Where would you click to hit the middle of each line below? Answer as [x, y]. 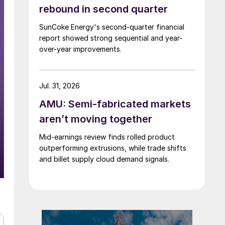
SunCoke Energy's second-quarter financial [112, 27]
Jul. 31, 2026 [60, 85]
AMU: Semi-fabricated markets [115, 104]
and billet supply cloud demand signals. [104, 159]
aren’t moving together [96, 119]
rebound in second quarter [103, 9]
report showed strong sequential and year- [111, 38]
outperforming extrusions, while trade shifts [113, 148]
